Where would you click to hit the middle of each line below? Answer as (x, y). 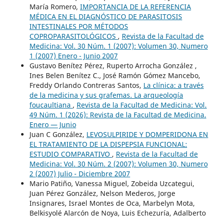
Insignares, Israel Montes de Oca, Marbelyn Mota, (112, 203)
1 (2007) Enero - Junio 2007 (73, 55)
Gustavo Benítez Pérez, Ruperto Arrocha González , (113, 65)
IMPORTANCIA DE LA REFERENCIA (135, 6)
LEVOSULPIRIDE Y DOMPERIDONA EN (147, 134)
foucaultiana (51, 105)
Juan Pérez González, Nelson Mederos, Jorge (102, 193)
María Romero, (55, 6)
